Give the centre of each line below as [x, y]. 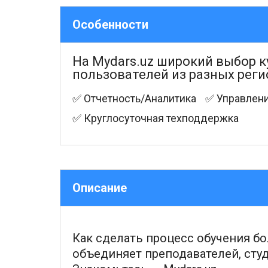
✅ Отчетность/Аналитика [134, 98]
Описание [100, 188]
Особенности [110, 25]
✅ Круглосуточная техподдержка [156, 118]
